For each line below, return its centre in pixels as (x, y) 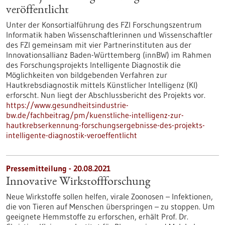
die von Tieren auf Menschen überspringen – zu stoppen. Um (110, 206)
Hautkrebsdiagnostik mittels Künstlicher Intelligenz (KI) (102, 85)
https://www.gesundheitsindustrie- (67, 105)
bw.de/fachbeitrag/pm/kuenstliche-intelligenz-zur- (95, 115)
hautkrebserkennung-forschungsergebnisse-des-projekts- (105, 125)
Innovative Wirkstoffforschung (78, 182)
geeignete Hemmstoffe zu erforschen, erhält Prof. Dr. (97, 216)
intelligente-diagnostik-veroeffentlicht (72, 135)
